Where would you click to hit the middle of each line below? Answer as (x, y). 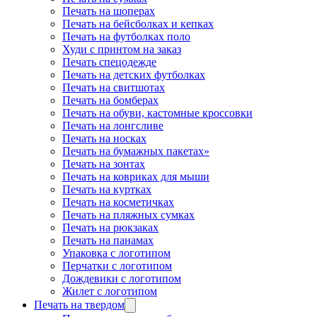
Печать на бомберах (110, 100)
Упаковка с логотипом (116, 253)
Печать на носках (104, 138)
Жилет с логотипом (110, 291)
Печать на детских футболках (134, 75)
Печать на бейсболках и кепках (138, 24)
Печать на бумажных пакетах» (136, 151)
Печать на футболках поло (126, 36)
